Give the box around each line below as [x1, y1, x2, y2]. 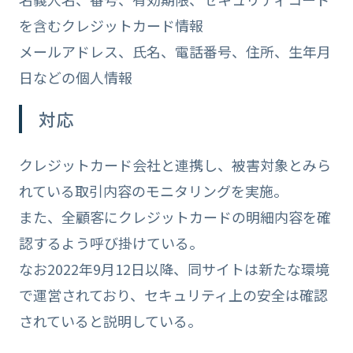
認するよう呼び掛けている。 [18, 232, 203, 253]
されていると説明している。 [18, 310, 202, 331]
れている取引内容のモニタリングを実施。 [18, 180, 288, 201]
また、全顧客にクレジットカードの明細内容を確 [18, 206, 331, 227]
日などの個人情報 [18, 66, 132, 87]
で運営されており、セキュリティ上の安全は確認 [18, 284, 328, 305]
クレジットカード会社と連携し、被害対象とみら [18, 154, 331, 175]
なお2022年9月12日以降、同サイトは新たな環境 [18, 258, 329, 279]
